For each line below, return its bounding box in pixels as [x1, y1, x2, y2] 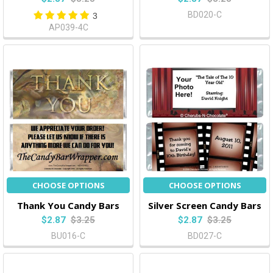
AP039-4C [48, 23, 88, 33]
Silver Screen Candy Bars [148, 199, 261, 212]
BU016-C [51, 231, 85, 241]
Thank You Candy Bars [17, 199, 119, 212]
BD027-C [188, 231, 222, 241]
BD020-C [188, 9, 222, 19]
